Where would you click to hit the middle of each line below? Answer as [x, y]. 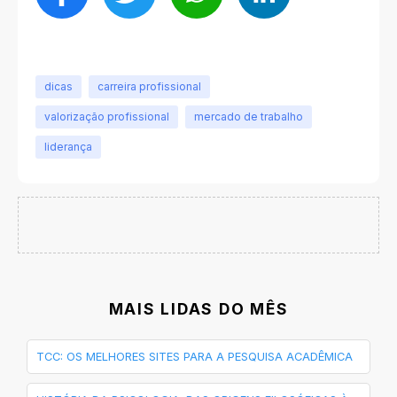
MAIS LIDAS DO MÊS [198, 309]
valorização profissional [107, 116]
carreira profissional [149, 86]
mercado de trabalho [249, 116]
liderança [68, 146]
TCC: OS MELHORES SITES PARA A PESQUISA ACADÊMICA [195, 357]
